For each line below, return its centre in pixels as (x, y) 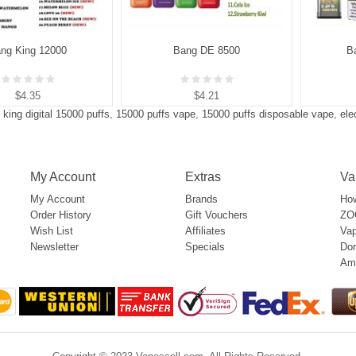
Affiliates (205, 231)
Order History (61, 215)
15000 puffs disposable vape (268, 114)
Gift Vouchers (217, 215)
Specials (205, 247)
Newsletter (54, 247)
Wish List (52, 231)
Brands (201, 199)
